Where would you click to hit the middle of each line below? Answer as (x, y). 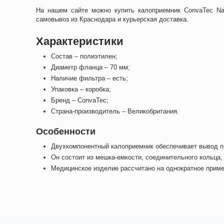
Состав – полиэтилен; (84, 56)
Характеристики (80, 41)
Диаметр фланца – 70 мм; (91, 67)
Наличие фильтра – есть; (90, 78)
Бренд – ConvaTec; (80, 100)
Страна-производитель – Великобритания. (115, 111)
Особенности (66, 131)
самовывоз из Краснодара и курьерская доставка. (112, 19)
